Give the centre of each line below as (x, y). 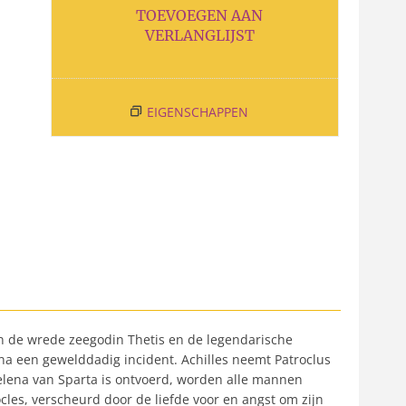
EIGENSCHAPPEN (197, 112)
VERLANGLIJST (199, 35)
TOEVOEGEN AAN (199, 15)
